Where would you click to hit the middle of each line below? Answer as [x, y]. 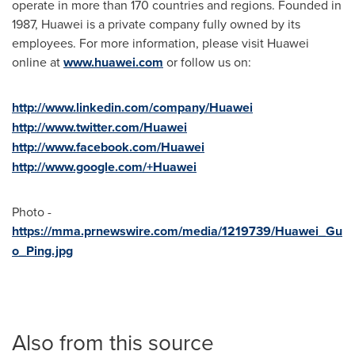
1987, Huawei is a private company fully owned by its [156, 23]
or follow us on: [207, 61]
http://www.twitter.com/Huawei [99, 127]
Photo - [32, 211]
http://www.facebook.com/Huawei [108, 147]
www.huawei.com [113, 62]
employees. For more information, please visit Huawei [160, 42]
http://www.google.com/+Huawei [104, 166]
